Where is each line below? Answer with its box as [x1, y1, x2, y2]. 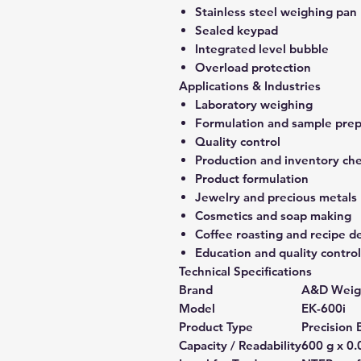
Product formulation [195, 171, 309, 186]
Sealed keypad [195, 23, 278, 38]
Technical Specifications [179, 263, 312, 279]
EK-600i [301, 301, 346, 316]
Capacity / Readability [179, 338, 301, 353]
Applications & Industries [179, 78, 321, 93]
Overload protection [195, 60, 311, 75]
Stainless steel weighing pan [195, 4, 357, 19]
